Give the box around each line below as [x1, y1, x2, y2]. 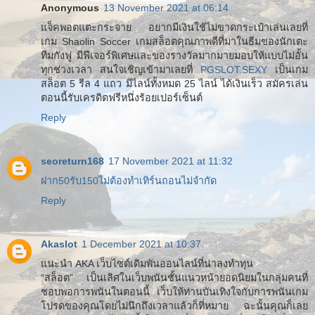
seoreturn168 [41, 155, 104, 167]
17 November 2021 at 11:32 [108, 155, 233, 167]
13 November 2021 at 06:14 [103, 1, 229, 13]
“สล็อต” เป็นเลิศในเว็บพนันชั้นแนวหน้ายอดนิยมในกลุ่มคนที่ [41, 271, 308, 283]
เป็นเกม [267, 63, 308, 75]
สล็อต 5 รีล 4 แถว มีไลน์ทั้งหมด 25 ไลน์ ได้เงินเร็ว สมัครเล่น [41, 77, 308, 89]
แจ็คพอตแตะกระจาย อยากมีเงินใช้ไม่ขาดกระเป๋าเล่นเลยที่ [41, 21, 308, 33]
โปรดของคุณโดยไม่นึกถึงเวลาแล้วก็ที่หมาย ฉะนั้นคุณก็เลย [41, 300, 308, 311]
